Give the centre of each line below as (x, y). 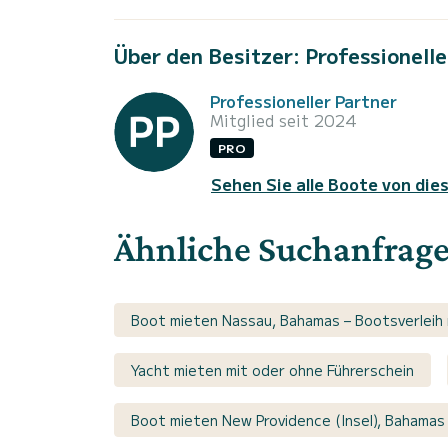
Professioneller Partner (303, 100)
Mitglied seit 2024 (283, 119)
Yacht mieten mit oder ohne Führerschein (272, 370)
